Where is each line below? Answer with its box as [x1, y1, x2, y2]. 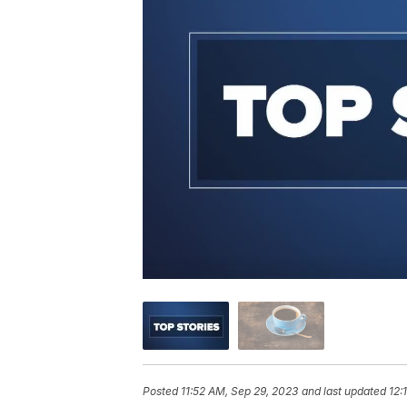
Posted [143, 384, 181, 399]
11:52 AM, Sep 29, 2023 [181, 384, 298, 399]
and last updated [302, 384, 386, 399]
